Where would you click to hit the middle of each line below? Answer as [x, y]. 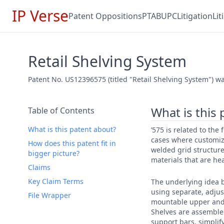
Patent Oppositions [105, 16]
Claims [39, 167]
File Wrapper [49, 195]
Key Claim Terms [56, 181]
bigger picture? [54, 153]
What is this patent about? [72, 129]
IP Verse [40, 16]
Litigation [195, 16]
